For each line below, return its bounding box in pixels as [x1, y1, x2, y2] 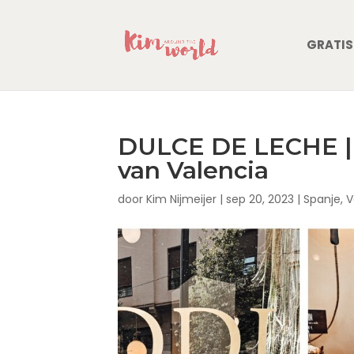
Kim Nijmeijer [146, 191, 217, 207]
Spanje [303, 191, 341, 207]
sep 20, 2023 [226, 191, 294, 207]
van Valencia [118, 156, 269, 185]
